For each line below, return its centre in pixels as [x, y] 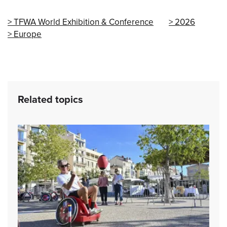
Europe [28, 34]
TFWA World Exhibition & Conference [84, 22]
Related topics [50, 100]
